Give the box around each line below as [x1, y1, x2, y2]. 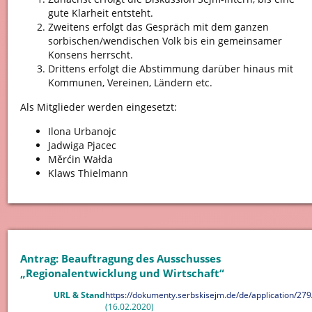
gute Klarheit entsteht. [47, 6, 153, 19]
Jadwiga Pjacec [47, 139, 116, 153]
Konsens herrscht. [47, 47, 133, 61]
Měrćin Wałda [47, 153, 113, 166]
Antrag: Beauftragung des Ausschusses [19, 251, 221, 265]
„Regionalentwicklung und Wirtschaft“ [19, 265, 224, 280]
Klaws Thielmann [47, 166, 128, 180]
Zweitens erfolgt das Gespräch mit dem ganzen [47, 19, 269, 33]
